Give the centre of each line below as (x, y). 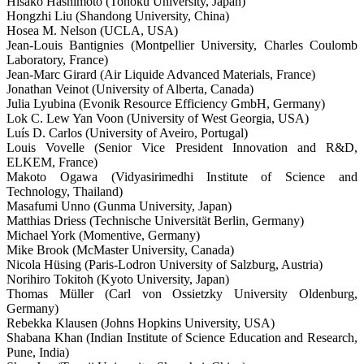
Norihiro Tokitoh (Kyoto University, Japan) (118, 279)
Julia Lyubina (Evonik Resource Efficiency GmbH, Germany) (166, 103)
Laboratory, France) (57, 59)
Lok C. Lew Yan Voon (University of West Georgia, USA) (158, 118)
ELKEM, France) (52, 162)
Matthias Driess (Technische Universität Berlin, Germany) (155, 220)
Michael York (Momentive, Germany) (103, 235)
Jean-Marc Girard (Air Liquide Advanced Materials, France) (161, 74)
